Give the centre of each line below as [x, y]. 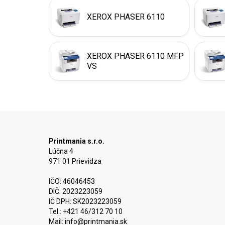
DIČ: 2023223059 [76, 191]
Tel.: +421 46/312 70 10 [86, 211]
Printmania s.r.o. [77, 141]
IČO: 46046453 [72, 181]
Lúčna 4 [61, 151]
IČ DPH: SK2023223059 [85, 201]
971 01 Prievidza [75, 161]
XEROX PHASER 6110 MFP [135, 56]
